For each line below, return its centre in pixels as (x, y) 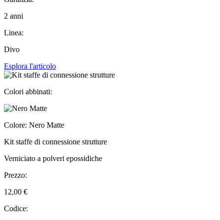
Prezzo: (15, 175)
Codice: (16, 208)
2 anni (14, 16)
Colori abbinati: (28, 91)
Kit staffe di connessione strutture (55, 141)
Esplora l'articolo (30, 66)
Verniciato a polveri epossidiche (53, 158)
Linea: (14, 32)
